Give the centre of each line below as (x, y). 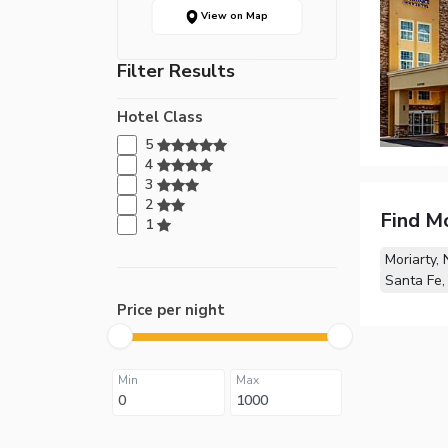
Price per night (171, 309)
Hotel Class (160, 116)
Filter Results (176, 70)
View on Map (232, 16)
